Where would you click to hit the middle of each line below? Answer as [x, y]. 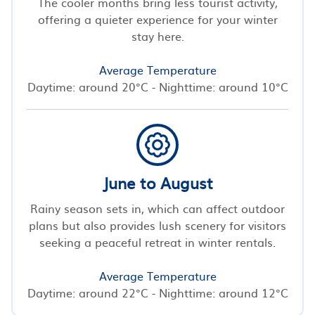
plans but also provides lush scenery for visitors [157, 225]
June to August [157, 182]
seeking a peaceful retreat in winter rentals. [157, 242]
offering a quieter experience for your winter [157, 19]
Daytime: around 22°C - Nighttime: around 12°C [157, 292]
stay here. [157, 36]
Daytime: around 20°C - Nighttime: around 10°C [157, 86]
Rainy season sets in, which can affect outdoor [157, 208]
